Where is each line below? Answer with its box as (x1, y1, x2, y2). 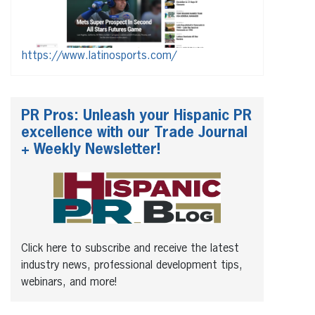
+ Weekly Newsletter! (21, 142, 160, 157)
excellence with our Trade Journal (21, 125, 247, 140)
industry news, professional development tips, (21, 259, 243, 271)
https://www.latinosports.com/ (22, 50, 176, 62)
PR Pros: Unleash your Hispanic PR (21, 108, 252, 123)
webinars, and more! (21, 276, 117, 288)
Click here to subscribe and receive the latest (21, 243, 239, 255)
